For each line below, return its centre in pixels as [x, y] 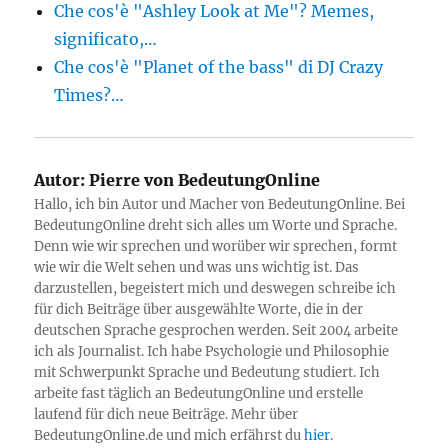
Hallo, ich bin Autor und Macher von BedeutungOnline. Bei [220, 204]
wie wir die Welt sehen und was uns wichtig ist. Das [197, 267]
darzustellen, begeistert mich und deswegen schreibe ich [215, 288]
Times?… [89, 95]
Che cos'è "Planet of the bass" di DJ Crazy [219, 67]
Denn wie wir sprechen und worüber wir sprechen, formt [216, 246]
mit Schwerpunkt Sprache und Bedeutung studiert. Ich [207, 372]
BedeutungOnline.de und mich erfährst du [169, 435]
